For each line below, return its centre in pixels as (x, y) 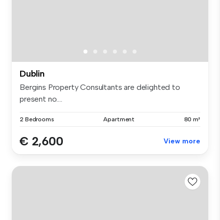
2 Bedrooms (37, 120)
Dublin (32, 74)
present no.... (41, 99)
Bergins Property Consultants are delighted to (100, 87)
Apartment (119, 120)
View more (182, 141)
